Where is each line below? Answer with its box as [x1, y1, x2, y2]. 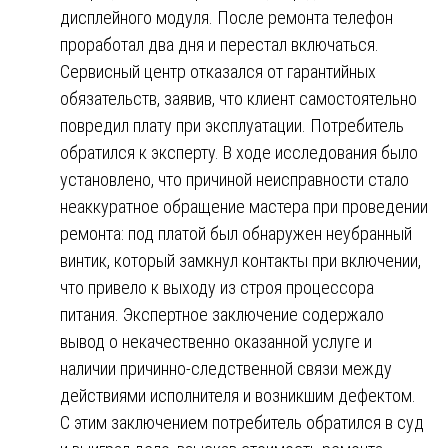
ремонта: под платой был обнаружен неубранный [60, 222, 412, 244]
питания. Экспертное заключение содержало [60, 303, 384, 325]
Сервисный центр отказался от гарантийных [60, 60, 376, 82]
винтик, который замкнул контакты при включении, [60, 249, 421, 271]
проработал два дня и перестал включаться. [60, 33, 379, 55]
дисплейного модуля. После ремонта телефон [60, 6, 393, 28]
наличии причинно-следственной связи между [60, 357, 392, 379]
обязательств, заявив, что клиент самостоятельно [60, 87, 417, 109]
